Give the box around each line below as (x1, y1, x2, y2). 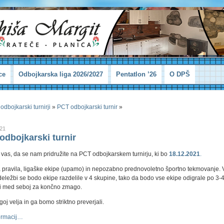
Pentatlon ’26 (116, 70, 156, 78)
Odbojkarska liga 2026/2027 (18, 70, 103, 78)
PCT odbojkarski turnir (57, 103, 117, 111)
